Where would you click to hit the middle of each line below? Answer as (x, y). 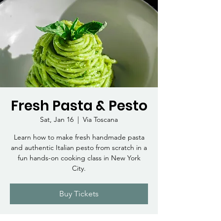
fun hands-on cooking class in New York (79, 158)
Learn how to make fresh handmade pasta (79, 137)
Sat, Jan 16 (57, 120)
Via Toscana (100, 120)
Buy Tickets (79, 194)
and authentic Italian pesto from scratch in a (79, 148)
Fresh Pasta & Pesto (79, 106)
